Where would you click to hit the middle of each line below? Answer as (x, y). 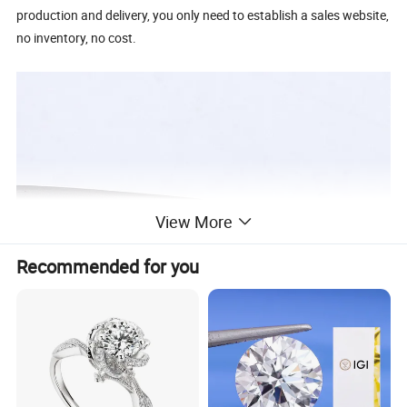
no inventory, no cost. (77, 37)
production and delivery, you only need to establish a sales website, (203, 15)
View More (194, 222)
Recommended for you (108, 267)
